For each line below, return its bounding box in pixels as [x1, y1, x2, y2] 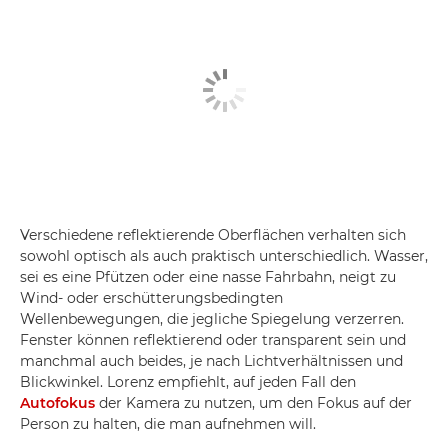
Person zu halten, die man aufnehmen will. [20, 415, 316, 433]
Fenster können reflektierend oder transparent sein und [20, 331, 406, 349]
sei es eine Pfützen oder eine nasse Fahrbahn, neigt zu [20, 268, 396, 286]
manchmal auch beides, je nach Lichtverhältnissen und [20, 352, 403, 370]
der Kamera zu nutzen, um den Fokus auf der [95, 394, 412, 412]
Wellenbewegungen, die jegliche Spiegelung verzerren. [20, 310, 404, 328]
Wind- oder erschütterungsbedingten [20, 289, 283, 307]
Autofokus [20, 394, 95, 412]
